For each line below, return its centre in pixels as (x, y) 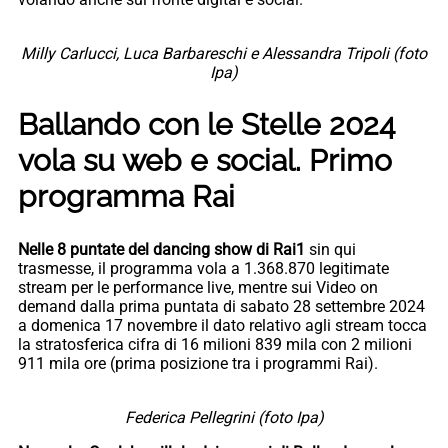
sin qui (330, 249)
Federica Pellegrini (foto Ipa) (224, 417)
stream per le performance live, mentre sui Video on (198, 287)
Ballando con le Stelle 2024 (206, 124)
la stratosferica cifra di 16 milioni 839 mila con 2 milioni (215, 344)
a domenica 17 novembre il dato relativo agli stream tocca (222, 325)
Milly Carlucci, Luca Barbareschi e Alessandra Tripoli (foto (224, 53)
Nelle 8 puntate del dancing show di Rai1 (161, 249)
